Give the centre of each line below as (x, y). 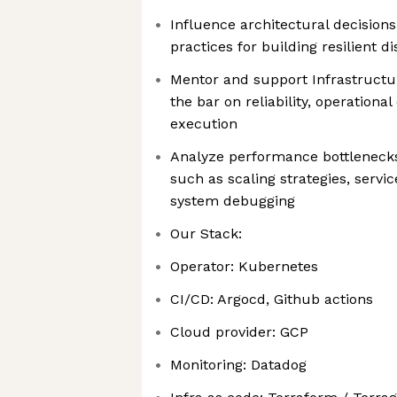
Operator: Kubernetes (244, 266)
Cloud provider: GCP (239, 332)
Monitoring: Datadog (238, 365)
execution (204, 124)
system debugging (233, 201)
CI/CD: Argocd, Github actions (272, 299)
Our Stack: (206, 234)
